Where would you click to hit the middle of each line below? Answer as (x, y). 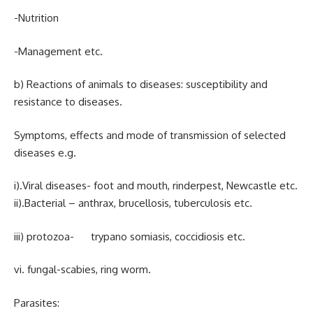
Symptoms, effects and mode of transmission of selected (150, 135)
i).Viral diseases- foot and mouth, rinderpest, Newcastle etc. (156, 185)
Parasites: (37, 303)
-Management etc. (58, 51)
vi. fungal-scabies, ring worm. (82, 269)
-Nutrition (36, 18)
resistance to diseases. (68, 102)
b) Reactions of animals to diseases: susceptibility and (141, 84)
